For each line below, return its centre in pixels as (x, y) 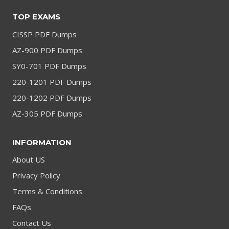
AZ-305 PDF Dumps (47, 113)
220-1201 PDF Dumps (52, 82)
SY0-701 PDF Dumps (49, 66)
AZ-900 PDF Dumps (47, 50)
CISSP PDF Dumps (44, 34)
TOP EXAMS (36, 17)
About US (29, 160)
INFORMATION (42, 142)
